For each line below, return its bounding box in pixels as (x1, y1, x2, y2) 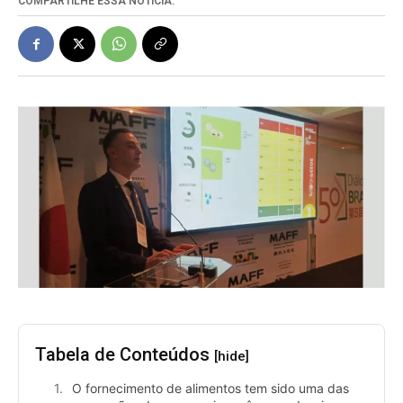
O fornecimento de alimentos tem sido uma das (72, 380, 349, 396)
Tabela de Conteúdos (35, 343, 214, 365)
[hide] (214, 347, 249, 364)
